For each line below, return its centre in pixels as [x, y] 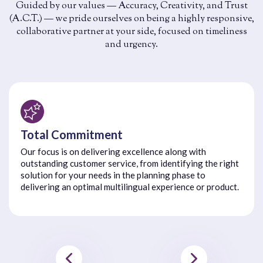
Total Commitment [72, 135]
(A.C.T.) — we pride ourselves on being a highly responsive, [131, 19]
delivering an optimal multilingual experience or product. [130, 187]
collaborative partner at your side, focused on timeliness [131, 32]
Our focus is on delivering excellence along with [113, 152]
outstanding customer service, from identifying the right [130, 163]
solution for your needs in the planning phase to [113, 175]
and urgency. [131, 45]
